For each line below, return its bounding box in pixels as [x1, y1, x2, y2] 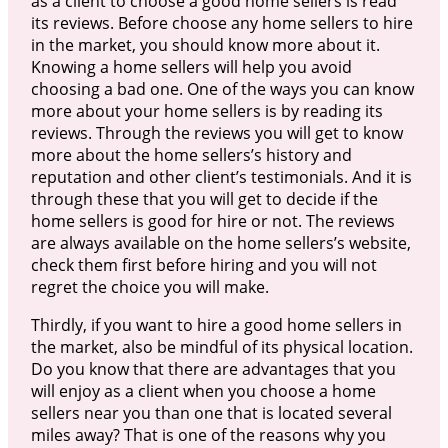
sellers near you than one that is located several [30, 401, 392, 424]
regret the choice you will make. [30, 275, 269, 298]
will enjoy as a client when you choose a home [30, 379, 376, 402]
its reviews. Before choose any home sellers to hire [30, 11, 413, 34]
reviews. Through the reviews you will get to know [30, 121, 403, 144]
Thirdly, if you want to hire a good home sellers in [30, 313, 402, 336]
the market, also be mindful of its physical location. [30, 335, 413, 358]
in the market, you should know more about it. [30, 33, 380, 56]
